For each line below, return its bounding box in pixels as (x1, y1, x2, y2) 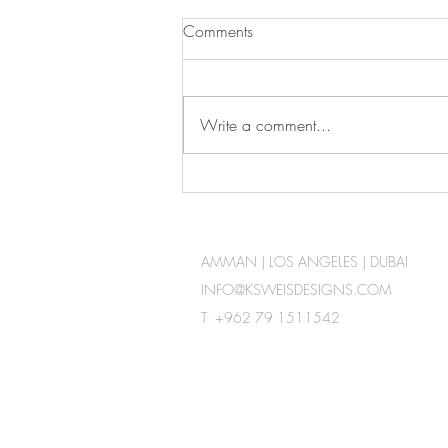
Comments (183, 19, 253, 42)
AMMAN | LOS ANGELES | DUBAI (201, 251, 412, 271)
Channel (207, 197, 270, 222)
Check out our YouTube (207, 173, 381, 198)
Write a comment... (200, 113, 331, 136)
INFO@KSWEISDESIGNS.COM (201, 279, 392, 299)
